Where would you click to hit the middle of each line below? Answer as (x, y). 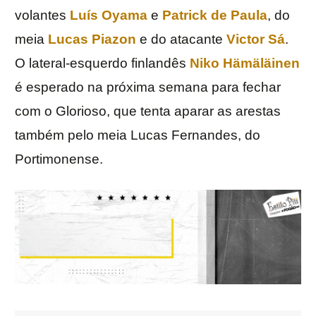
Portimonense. (59, 159)
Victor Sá (256, 39)
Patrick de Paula (215, 16)
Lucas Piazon (92, 39)
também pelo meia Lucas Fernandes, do (138, 135)
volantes (42, 16)
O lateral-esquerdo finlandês (102, 63)
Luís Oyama (109, 16)
